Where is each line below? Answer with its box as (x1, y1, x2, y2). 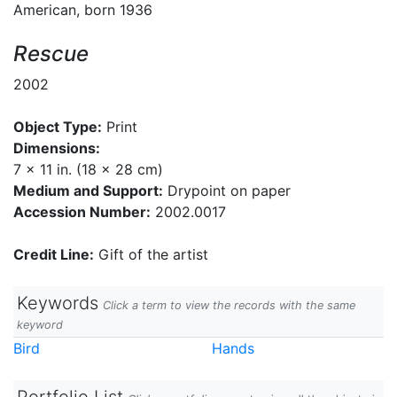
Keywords (17, 292, 98, 314)
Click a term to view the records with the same (103, 299, 355, 312)
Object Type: (13, 118, 102, 136)
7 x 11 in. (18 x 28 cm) (13, 160, 163, 178)
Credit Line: (13, 245, 94, 263)
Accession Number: (13, 203, 151, 221)
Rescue (13, 41, 89, 66)
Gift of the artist (94, 245, 208, 263)
